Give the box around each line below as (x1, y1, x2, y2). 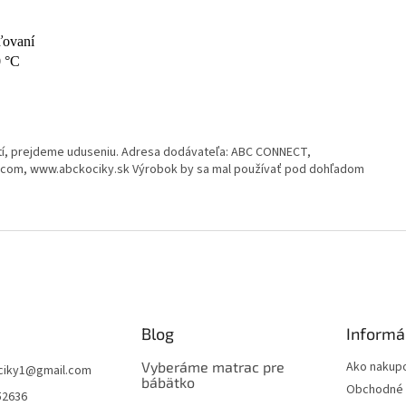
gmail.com (36, 362, 92, 381)
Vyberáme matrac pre (140, 358, 285, 376)
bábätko (140, 373, 195, 391)
